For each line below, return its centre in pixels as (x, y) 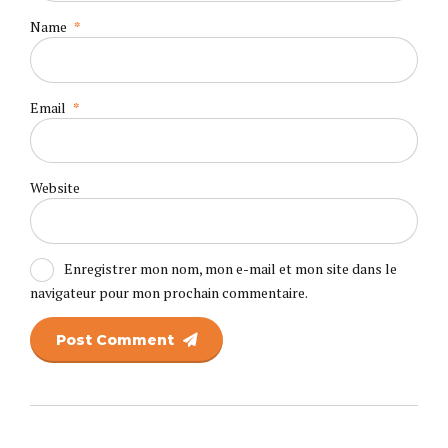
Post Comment (115, 339)
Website (55, 188)
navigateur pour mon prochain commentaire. (169, 293)
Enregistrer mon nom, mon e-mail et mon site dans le (230, 268)
